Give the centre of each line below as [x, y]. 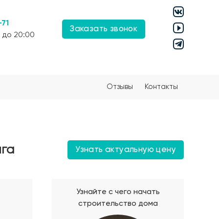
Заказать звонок [104, 29]
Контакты [161, 87]
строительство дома [118, 204]
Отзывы [120, 87]
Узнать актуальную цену [126, 150]
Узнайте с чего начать [118, 192]
